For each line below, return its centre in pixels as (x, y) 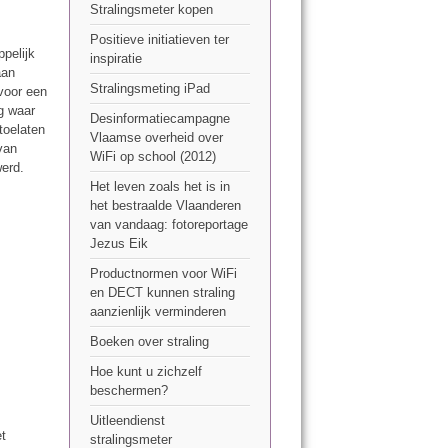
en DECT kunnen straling (162, 293)
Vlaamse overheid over (156, 138)
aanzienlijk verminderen (157, 312)
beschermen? (128, 391)
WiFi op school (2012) (152, 157)
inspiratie (115, 59)
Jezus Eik (118, 244)
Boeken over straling (149, 342)
